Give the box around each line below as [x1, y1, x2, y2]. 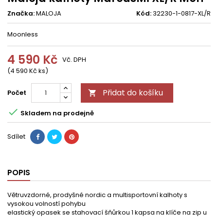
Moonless [7, 30, 38, 39]
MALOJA [36, 9, 61, 18]
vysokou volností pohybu [7, 199, 86, 208]
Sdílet [7, 132, 25, 141]
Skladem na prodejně [19, 108, 94, 118]
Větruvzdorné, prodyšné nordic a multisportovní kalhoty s [7, 190, 187, 200]
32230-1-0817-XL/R [153, 9, 211, 18]
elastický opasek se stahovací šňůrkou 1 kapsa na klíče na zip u [7, 208, 207, 217]
